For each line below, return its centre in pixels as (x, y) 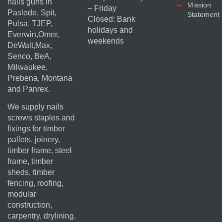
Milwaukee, (28, 67)
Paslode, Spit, (32, 12)
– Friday (102, 8)
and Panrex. (29, 89)
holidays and (110, 30)
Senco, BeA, (29, 56)
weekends (106, 41)
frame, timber (30, 162)
